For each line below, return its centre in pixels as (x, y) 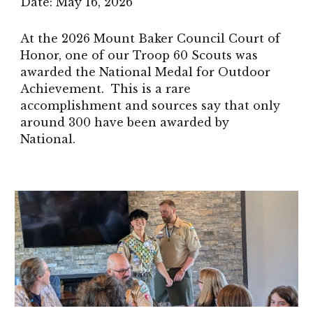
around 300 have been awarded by (125, 122)
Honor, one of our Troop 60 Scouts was (139, 55)
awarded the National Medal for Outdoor (146, 72)
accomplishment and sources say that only (151, 105)
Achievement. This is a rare (106, 89)
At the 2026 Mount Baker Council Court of (151, 38)
